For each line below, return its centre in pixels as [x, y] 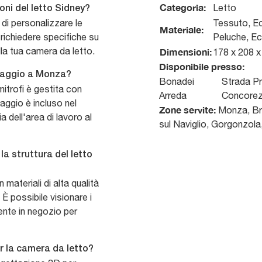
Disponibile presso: [202, 67]
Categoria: [183, 8]
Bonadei [177, 82]
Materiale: [182, 30]
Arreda [173, 96]
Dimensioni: [186, 52]
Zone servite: [187, 110]
